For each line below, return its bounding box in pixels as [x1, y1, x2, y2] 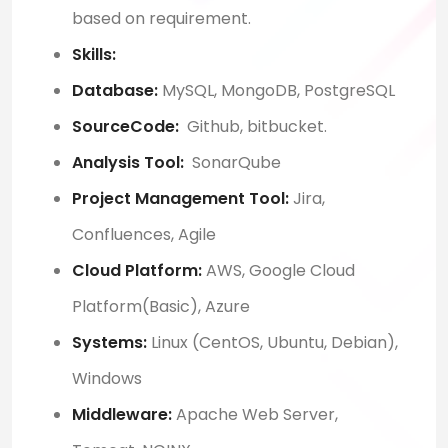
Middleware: [72, 403, 172, 427]
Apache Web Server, [172, 403, 338, 427]
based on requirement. [72, 7, 251, 31]
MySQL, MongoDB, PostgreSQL [158, 79, 395, 103]
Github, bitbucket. [179, 115, 327, 139]
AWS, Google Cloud [202, 259, 355, 283]
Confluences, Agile [72, 223, 216, 247]
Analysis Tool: [72, 151, 184, 175]
